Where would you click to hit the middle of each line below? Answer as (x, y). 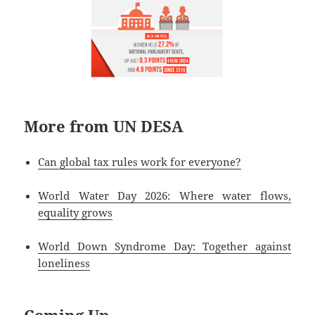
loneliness (64, 263)
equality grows (76, 212)
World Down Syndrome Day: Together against (165, 246)
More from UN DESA (104, 126)
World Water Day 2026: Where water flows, (165, 195)
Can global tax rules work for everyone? (140, 161)
